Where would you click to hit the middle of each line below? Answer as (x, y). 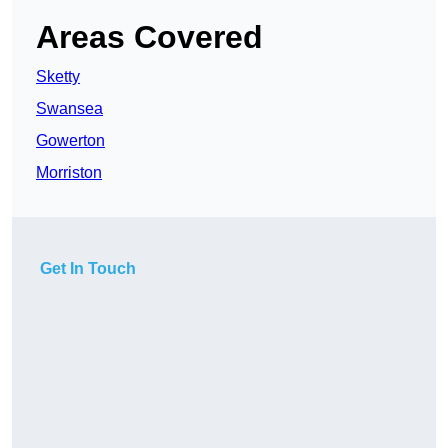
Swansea (69, 109)
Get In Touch (88, 269)
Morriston (69, 173)
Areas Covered (149, 37)
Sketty (58, 77)
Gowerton (70, 141)
